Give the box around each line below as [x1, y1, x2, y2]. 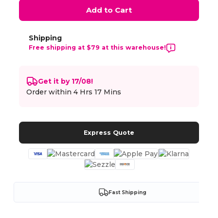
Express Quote [83, 128, 134, 136]
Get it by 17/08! [38, 76, 93, 86]
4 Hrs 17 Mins [73, 88, 122, 96]
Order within [26, 88, 74, 96]
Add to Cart [86, 5, 132, 15]
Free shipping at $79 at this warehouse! [29, 44, 166, 51]
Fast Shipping [108, 189, 146, 196]
